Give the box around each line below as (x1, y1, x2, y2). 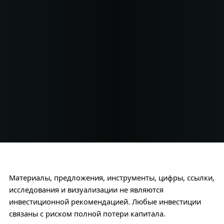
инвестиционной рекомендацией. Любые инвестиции (8, 196, 201, 206)
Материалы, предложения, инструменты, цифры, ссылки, (8, 172, 214, 182)
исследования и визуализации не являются (8, 184, 163, 194)
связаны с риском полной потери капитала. (8, 208, 165, 218)
